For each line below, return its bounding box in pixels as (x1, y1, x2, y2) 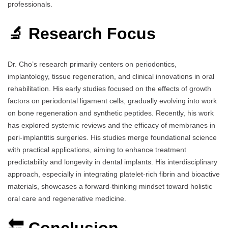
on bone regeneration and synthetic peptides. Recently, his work (8, 108, 214, 117)
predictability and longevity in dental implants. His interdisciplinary (8, 157, 217, 166)
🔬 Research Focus (8, 24, 156, 43)
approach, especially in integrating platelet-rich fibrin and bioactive (8, 169, 220, 178)
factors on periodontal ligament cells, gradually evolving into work (8, 96, 217, 105)
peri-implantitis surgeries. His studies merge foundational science (8, 133, 217, 141)
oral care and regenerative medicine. (8, 194, 126, 203)
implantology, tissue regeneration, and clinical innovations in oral (8, 72, 214, 80)
